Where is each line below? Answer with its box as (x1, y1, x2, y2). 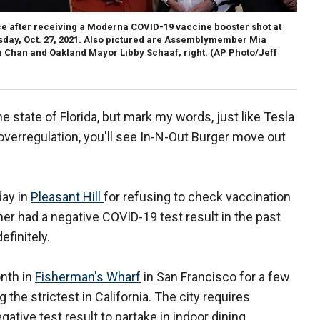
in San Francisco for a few (141, 269, 290, 285)
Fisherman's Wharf (35, 269, 141, 285)
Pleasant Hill (31, 189, 104, 205)
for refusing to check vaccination (104, 189, 291, 205)
